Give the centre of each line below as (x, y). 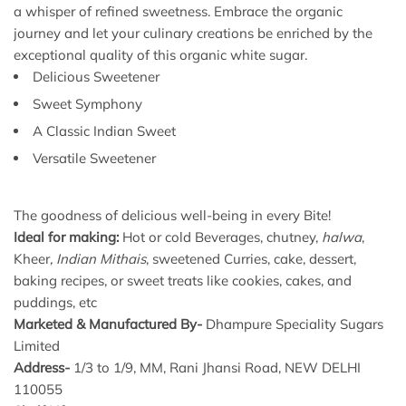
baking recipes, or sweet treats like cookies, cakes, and (183, 281)
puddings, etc (55, 303)
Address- (43, 368)
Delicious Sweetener (96, 77)
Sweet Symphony (87, 104)
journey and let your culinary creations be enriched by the (193, 34)
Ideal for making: (68, 237)
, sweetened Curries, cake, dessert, (251, 259)
